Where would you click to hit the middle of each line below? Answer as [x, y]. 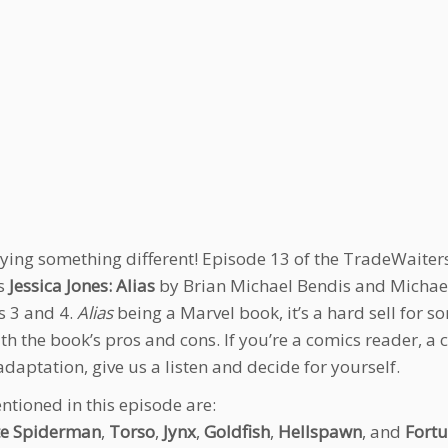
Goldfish [237, 431]
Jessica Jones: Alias [82, 285]
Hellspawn [320, 431]
